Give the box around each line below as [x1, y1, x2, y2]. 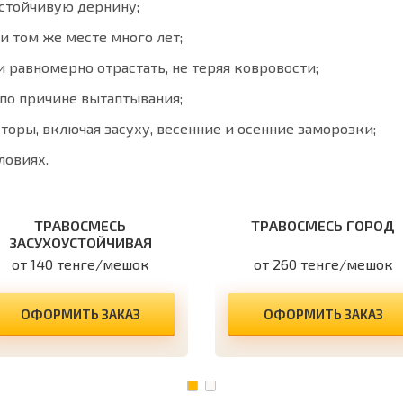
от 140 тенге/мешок [11, 255, 149, 273]
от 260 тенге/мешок [253, 255, 393, 273]
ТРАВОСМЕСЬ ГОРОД [251, 217, 395, 234]
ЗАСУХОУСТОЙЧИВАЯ [8, 234, 152, 251]
